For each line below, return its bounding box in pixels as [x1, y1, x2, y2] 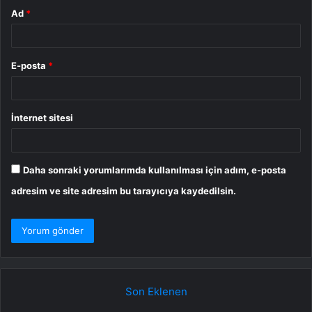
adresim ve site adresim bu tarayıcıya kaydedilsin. [11, 185, 236, 196]
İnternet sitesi [11, 111, 73, 123]
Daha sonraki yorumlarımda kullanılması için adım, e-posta [23, 164, 286, 175]
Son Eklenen [125, 284, 187, 298]
